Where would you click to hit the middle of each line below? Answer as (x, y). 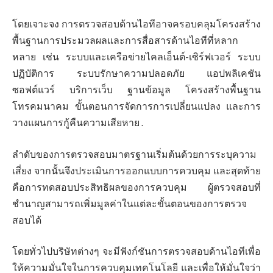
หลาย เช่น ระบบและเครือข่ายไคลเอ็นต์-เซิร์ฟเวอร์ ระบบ (136, 57)
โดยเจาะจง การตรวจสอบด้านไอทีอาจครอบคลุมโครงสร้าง (136, 24)
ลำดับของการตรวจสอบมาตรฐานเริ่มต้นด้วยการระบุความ (134, 154)
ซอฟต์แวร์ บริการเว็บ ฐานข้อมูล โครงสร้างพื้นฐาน (136, 90)
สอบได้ (27, 220)
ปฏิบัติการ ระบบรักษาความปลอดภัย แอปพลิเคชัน (136, 74)
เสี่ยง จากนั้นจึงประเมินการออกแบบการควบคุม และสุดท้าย (136, 171)
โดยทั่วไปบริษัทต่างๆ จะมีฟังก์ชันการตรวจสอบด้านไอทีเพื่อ (136, 252)
